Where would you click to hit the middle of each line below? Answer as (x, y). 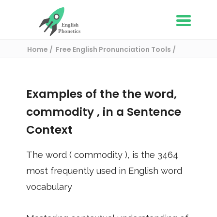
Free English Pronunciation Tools (114, 49)
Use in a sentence (58, 62)
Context (49, 130)
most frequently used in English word (104, 171)
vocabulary (49, 187)
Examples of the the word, (101, 94)
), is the (141, 155)
